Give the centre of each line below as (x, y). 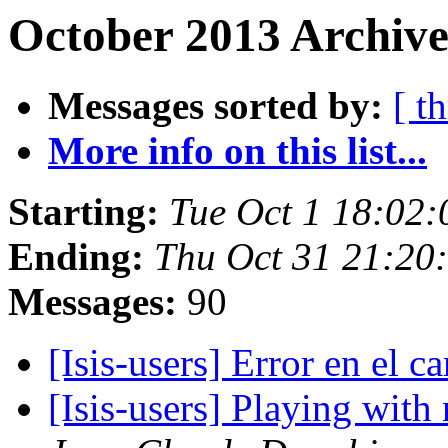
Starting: (83, 212)
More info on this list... (237, 151)
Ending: (76, 257)
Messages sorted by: (215, 106)
